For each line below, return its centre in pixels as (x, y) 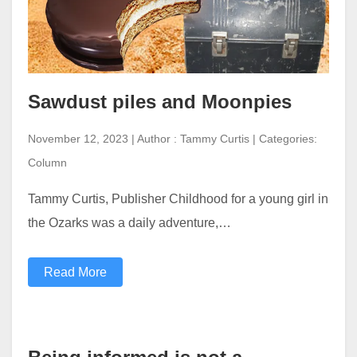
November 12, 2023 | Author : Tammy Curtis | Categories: (173, 139)
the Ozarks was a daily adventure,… (129, 223)
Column (47, 163)
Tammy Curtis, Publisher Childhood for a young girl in (178, 199)
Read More (75, 272)
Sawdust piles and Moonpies (160, 102)
